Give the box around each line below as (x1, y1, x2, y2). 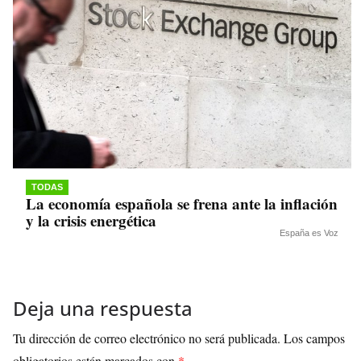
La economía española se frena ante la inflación (26, 193, 338, 215)
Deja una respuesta (13, 295, 193, 322)
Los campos (284, 330, 345, 347)
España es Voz (280, 228, 338, 239)
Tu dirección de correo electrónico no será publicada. (13, 330, 280, 347)
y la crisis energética (26, 210, 156, 232)
